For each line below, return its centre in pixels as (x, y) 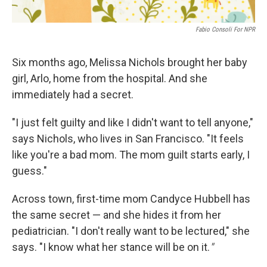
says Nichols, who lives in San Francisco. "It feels (128, 139)
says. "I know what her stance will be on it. (111, 247)
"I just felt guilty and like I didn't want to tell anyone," (133, 122)
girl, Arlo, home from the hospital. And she (110, 78)
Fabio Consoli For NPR (225, 30)
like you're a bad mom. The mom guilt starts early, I (131, 155)
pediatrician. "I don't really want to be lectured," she (131, 231)
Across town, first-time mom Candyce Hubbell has (131, 199)
